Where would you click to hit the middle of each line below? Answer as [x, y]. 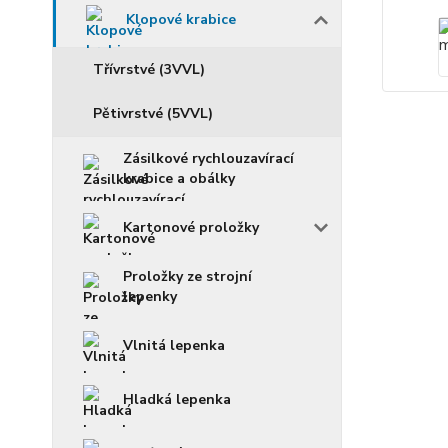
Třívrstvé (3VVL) [149, 69]
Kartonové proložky [191, 227]
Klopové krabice [181, 19]
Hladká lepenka [177, 399]
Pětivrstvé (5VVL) [153, 113]
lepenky [150, 296]
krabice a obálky [179, 178]
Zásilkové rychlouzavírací [208, 158]
